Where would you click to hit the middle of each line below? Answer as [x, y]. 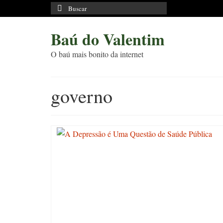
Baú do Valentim [108, 39]
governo [82, 96]
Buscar [62, 8]
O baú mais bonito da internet [97, 54]
